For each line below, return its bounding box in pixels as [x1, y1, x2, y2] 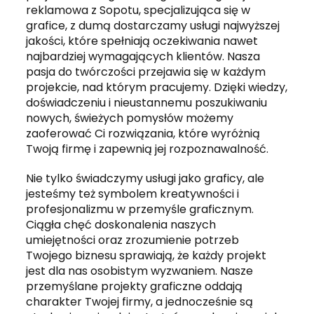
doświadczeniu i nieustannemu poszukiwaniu [26, 95, 268, 111]
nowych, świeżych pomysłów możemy [26, 110, 234, 126]
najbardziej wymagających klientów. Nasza [26, 48, 261, 64]
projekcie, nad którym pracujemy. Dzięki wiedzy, [26, 79, 288, 95]
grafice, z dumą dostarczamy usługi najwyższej [26, 18, 280, 34]
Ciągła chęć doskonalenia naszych [26, 217, 217, 233]
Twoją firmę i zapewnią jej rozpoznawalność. [26, 141, 269, 157]
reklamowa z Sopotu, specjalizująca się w [26, 2, 251, 18]
